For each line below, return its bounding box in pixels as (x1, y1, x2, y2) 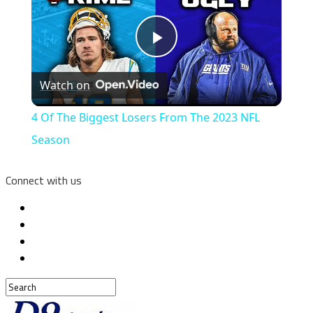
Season (31, 132, 70, 148)
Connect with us (6, 172, 82, 189)
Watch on (39, 78, 90, 94)
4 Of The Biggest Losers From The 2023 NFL (31, 110, 260, 126)
